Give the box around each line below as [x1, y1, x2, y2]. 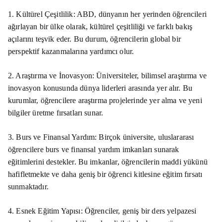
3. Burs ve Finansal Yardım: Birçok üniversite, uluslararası [8, 132, 194, 141]
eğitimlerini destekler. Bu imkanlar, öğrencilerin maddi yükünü [8, 157, 208, 166]
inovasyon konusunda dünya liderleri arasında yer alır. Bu [8, 83, 193, 92]
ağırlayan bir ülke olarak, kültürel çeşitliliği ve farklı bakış [8, 22, 193, 31]
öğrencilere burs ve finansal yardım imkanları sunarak [8, 145, 179, 154]
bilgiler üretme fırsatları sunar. [8, 108, 104, 117]
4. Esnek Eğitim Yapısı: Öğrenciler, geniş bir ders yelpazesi [8, 206, 197, 215]
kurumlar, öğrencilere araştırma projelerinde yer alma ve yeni [8, 96, 202, 105]
